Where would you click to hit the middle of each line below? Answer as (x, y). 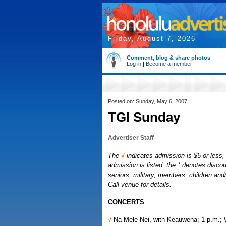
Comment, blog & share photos (168, 58)
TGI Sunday (144, 117)
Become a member (169, 64)
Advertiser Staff (131, 138)
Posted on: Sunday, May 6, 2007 (148, 101)
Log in (134, 64)
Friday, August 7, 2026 (152, 39)
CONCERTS (126, 202)
